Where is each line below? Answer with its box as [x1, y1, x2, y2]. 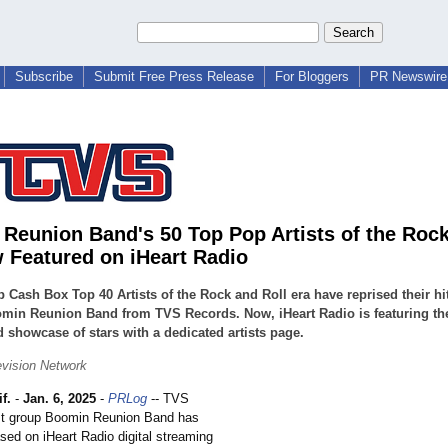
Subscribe [15, 69, 73, 84]
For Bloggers [275, 69, 349, 84]
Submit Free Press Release [94, 69, 254, 84]
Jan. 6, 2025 [23, 391, 96, 407]
